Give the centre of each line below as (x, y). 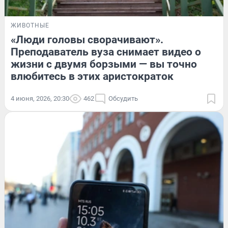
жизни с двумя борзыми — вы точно (104, 64)
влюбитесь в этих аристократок (92, 76)
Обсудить (123, 98)
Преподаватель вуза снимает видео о (106, 52)
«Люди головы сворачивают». (87, 39)
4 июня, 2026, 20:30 (40, 98)
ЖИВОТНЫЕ (30, 25)
